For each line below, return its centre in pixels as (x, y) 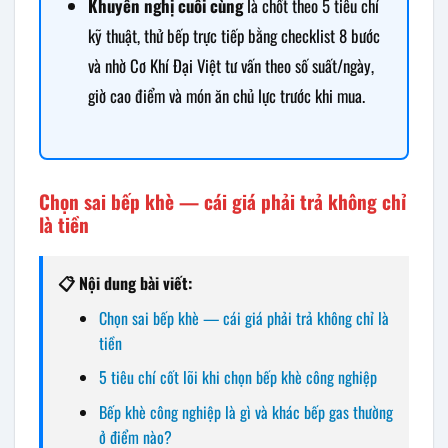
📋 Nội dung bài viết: (125, 282)
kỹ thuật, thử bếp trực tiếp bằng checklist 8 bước (233, 35)
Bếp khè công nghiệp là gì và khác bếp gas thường (245, 412)
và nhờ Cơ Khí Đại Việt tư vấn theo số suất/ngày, (230, 65)
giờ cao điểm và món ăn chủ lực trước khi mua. (226, 95)
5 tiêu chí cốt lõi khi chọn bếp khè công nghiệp (237, 377)
